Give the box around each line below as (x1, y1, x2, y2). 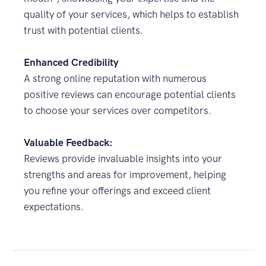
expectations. (24, 201, 84, 213)
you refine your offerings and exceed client (24, 185, 211, 197)
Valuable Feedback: (24, 137, 113, 148)
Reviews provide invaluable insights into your (24, 153, 222, 164)
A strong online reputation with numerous (24, 72, 207, 84)
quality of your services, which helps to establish (24, 8, 239, 20)
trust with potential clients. (24, 24, 143, 36)
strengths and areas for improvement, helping (24, 169, 226, 180)
